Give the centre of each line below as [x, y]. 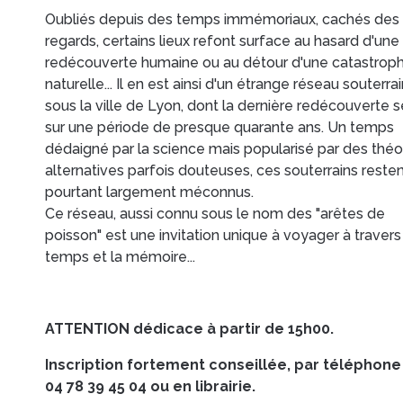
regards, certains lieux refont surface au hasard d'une [222, 41]
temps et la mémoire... [120, 257]
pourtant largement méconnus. [149, 192]
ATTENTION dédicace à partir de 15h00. [191, 329]
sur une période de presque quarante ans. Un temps [219, 127]
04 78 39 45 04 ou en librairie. [150, 386]
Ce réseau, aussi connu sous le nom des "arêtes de [215, 214]
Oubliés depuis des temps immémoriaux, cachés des [222, 19]
